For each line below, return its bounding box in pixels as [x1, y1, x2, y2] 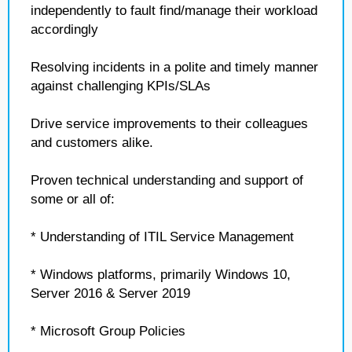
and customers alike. [31, 135, 153, 150]
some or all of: [31, 192, 115, 207]
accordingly [31, 22, 98, 37]
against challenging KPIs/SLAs [31, 79, 211, 93]
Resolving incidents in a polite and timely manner [31, 60, 318, 75]
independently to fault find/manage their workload [31, 3, 317, 18]
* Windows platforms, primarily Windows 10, [31, 267, 291, 282]
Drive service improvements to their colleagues [31, 116, 308, 131]
